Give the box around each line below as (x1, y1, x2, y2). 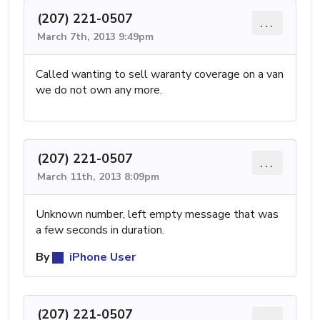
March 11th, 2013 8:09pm (37, 169, 159, 184)
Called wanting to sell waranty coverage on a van (36, 66, 284, 82)
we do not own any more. (36, 81, 162, 98)
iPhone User (66, 249, 136, 265)
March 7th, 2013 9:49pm (37, 29, 154, 44)
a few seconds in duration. (36, 221, 164, 238)
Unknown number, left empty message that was (36, 206, 279, 222)
